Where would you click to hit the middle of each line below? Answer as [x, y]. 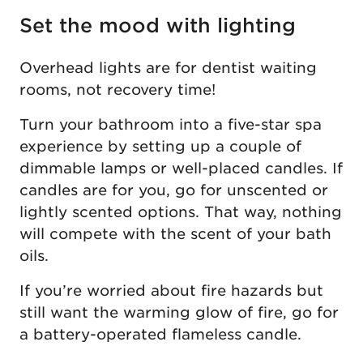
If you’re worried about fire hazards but [171, 290]
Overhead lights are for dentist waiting [168, 67]
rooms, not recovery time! [117, 89]
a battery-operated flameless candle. [160, 334]
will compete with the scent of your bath [175, 233]
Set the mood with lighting [158, 25]
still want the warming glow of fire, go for [179, 312]
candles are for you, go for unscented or [174, 190]
